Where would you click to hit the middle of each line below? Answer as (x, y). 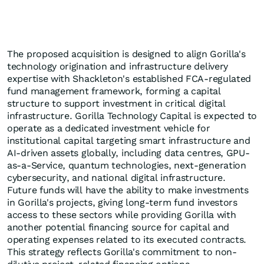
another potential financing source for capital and (118, 227)
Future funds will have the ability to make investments (128, 190)
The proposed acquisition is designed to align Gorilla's (126, 54)
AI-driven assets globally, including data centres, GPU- (128, 153)
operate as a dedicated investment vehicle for (109, 128)
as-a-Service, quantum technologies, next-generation (127, 166)
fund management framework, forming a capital (114, 91)
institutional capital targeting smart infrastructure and (129, 141)
